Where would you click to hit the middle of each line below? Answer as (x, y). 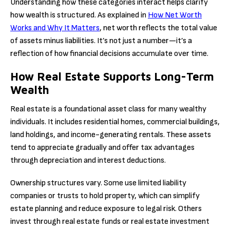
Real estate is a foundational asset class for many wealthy (108, 109)
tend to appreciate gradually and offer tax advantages (102, 147)
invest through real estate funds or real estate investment (110, 222)
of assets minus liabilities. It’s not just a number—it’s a (101, 41)
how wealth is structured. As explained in (79, 15)
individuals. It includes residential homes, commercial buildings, (115, 122)
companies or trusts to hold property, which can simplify (105, 196)
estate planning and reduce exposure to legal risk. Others (106, 209)
